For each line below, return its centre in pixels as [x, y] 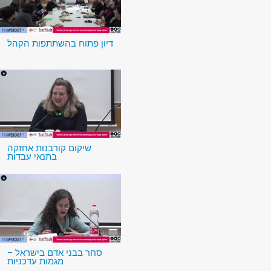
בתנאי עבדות [32, 157]
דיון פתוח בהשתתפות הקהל [60, 44]
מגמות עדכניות [35, 262]
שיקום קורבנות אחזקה [49, 149]
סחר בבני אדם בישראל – [55, 253]
